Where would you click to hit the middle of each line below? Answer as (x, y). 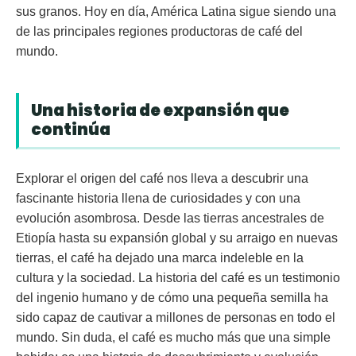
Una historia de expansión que (160, 111)
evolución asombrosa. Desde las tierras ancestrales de (170, 219)
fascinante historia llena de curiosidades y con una (158, 199)
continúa (71, 130)
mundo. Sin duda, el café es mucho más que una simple (173, 338)
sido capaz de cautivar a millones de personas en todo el (176, 318)
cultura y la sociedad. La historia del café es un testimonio (178, 278)
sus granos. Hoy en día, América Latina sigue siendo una (176, 12)
